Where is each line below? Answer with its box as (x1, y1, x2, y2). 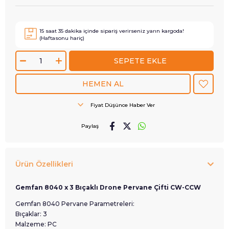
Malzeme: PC (15, 220, 57, 228)
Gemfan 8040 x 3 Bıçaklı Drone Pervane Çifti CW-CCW (15, 184, 201, 191)
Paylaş (81, 123, 99, 129)
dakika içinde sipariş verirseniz (63, 28, 147, 34)
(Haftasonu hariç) (39, 35, 84, 41)
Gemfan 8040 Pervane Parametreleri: (15, 200, 134, 208)
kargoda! (160, 28, 184, 34)
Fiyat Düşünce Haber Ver (90, 101, 155, 108)
